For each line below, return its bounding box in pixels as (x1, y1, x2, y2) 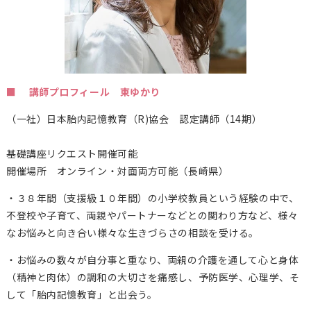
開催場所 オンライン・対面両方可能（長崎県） (6, 163, 229, 178)
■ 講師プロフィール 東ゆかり (6, 84, 160, 99)
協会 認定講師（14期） (149, 111, 262, 126)
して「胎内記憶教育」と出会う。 (6, 287, 158, 301)
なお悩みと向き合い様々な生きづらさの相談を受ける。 (6, 225, 259, 239)
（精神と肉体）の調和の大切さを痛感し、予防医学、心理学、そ (6, 269, 300, 284)
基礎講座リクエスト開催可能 (6, 146, 148, 160)
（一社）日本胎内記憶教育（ (6, 111, 138, 126)
